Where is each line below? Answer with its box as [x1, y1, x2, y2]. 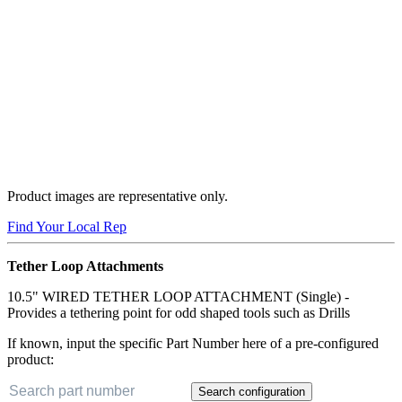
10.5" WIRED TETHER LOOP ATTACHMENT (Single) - [7, 288, 349, 304]
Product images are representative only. [7, 188, 228, 204]
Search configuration [198, 384, 305, 398]
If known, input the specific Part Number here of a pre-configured [7, 335, 379, 351]
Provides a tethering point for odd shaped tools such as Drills [7, 304, 350, 320]
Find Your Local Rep [7, 218, 127, 234]
